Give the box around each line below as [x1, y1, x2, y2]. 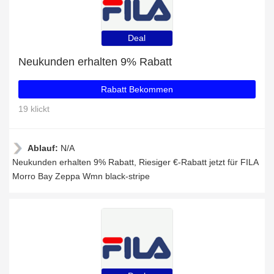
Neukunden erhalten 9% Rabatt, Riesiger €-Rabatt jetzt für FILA [12, 157, 258, 167]
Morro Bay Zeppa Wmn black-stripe [12, 171, 150, 181]
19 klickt [18, 104, 50, 114]
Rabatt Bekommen [101, 84, 173, 94]
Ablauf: [28, 143, 61, 153]
